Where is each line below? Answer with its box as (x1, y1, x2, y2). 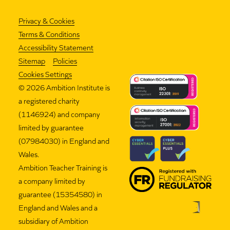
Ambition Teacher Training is (18, 161, 107, 172)
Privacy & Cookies (18, 14, 74, 26)
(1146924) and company (18, 108, 100, 119)
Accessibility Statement (18, 41, 93, 52)
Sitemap (18, 54, 45, 66)
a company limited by (18, 175, 85, 186)
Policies (53, 54, 78, 66)
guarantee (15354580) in (18, 188, 102, 199)
